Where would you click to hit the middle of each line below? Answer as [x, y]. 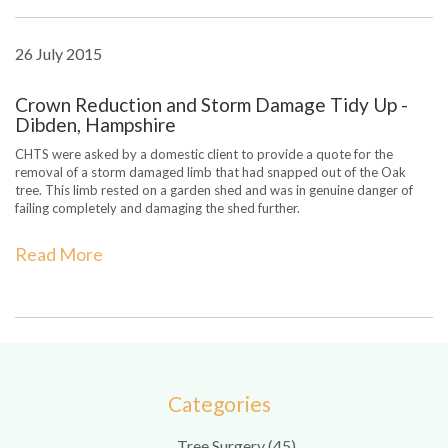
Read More [59, 254]
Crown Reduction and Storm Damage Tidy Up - [211, 104]
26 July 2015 [58, 53]
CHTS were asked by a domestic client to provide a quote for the [204, 154]
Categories [219, 403]
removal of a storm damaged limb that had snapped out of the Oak [210, 172]
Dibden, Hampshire [95, 124]
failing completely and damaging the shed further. [157, 208]
